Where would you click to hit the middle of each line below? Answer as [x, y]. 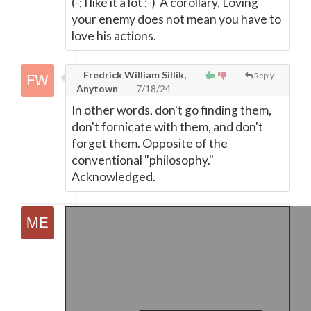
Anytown [97, 89]
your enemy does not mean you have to [176, 19]
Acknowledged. [114, 177]
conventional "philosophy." [143, 160]
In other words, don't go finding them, [171, 110]
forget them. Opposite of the [150, 143]
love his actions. [114, 36]
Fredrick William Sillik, [134, 75]
